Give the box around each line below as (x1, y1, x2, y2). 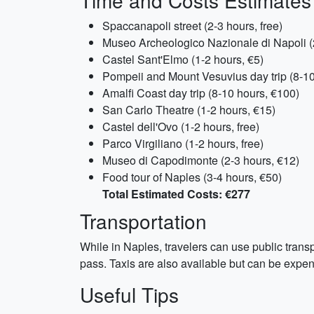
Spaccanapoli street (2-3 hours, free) (102, 18, 282, 34)
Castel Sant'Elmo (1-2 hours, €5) (102, 51, 264, 67)
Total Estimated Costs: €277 (102, 186, 250, 202)
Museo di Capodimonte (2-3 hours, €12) (102, 152, 299, 168)
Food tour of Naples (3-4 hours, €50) (102, 169, 282, 185)
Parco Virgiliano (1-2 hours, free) (102, 135, 264, 151)
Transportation (80, 207, 207, 235)
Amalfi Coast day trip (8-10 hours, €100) (102, 85, 299, 101)
